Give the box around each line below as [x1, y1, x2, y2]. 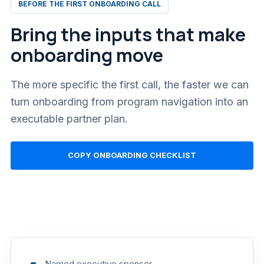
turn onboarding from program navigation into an [11, 95, 248, 108]
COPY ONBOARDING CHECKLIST [68, 150, 196, 160]
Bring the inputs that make [11, 21, 246, 47]
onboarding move [11, 42, 163, 67]
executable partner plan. [11, 112, 128, 125]
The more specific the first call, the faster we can [11, 78, 249, 91]
